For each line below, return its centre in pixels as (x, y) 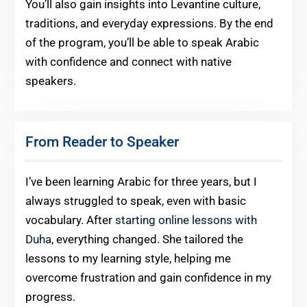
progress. (50, 297)
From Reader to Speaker (102, 142)
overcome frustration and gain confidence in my (148, 278)
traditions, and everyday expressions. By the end (149, 24)
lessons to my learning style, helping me (128, 259)
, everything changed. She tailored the (147, 240)
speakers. (50, 81)
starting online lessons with (184, 220)
